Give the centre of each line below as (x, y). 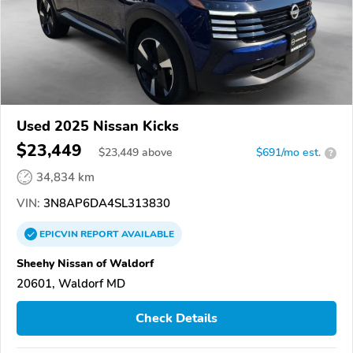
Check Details (176, 319)
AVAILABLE (147, 234)
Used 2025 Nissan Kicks (98, 126)
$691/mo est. (288, 153)
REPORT (100, 234)
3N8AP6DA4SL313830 (105, 204)
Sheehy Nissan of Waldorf (85, 264)
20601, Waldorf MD (71, 284)
